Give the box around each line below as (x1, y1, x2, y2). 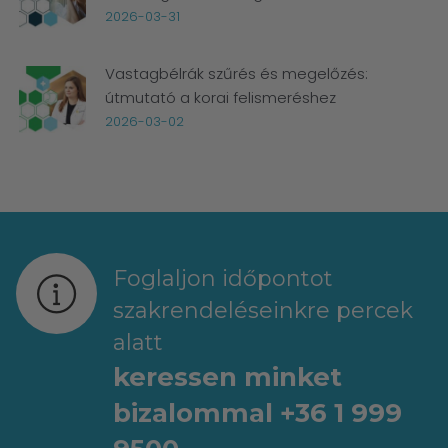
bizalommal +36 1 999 (113, 396, 402, 429)
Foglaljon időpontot (113, 264, 333, 292)
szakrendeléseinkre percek (113, 296, 413, 324)
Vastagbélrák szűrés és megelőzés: (105, 62, 368, 84)
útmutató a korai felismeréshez (105, 86, 336, 108)
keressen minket (113, 360, 342, 393)
